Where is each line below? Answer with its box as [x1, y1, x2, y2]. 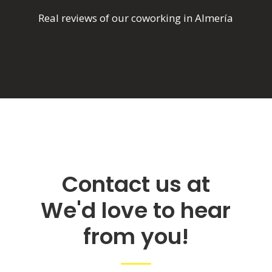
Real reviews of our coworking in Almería [38, 11, 234, 25]
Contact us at [61, 169, 210, 200]
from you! [83, 221, 189, 253]
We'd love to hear [41, 195, 231, 226]
